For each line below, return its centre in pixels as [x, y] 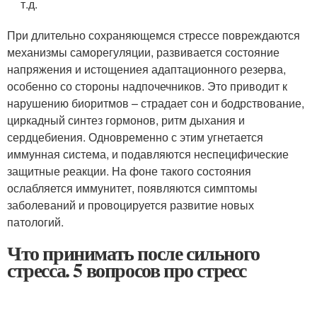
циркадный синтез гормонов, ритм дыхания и [126, 120]
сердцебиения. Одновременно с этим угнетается [135, 137]
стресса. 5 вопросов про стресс [127, 270]
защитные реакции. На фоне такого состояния [129, 171]
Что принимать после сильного [133, 253]
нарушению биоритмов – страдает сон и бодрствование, [156, 103]
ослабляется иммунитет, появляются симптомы [132, 188]
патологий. [35, 221]
